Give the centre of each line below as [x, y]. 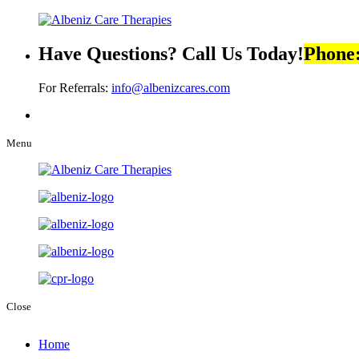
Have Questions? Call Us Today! [171, 53]
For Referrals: [75, 87]
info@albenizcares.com [171, 87]
